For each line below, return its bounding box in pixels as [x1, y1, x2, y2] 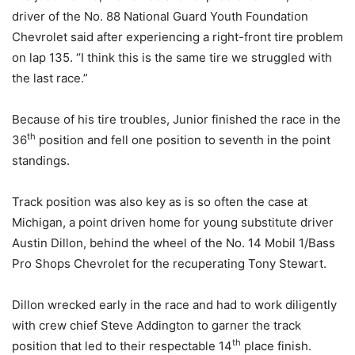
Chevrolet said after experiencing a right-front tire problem [12, 29, 343, 44]
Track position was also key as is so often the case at [12, 194, 307, 209]
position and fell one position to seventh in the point [36, 132, 330, 147]
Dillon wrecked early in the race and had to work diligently [12, 297, 337, 312]
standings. [12, 153, 70, 168]
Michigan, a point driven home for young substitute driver [12, 215, 334, 230]
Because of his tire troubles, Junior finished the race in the [12, 112, 341, 127]
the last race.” [12, 71, 88, 86]
